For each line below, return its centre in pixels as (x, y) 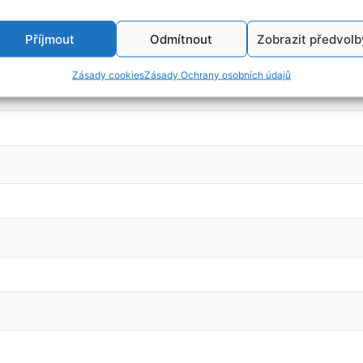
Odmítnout (181, 39)
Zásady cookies (108, 75)
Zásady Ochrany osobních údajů (217, 75)
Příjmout (50, 39)
